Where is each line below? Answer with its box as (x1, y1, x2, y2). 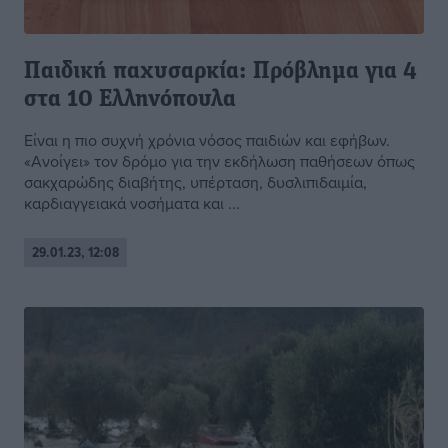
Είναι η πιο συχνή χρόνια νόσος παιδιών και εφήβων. (24, 129, 390, 152)
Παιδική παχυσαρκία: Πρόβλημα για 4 (24, 60, 417, 85)
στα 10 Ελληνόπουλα (24, 88, 236, 113)
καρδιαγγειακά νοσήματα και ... (24, 192, 240, 215)
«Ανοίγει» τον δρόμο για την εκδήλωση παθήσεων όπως (24, 150, 415, 173)
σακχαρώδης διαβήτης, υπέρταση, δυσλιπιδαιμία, (24, 171, 367, 194)
